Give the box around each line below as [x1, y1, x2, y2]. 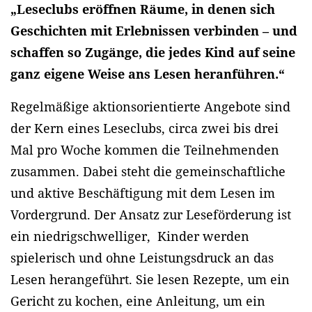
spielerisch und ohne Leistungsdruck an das [10, 249, 274, 267]
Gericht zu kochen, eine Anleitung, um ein [10, 292, 265, 310]
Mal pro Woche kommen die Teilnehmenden [10, 141, 279, 159]
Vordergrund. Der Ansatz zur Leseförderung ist [10, 206, 291, 224]
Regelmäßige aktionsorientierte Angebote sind [10, 98, 290, 116]
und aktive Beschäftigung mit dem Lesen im [10, 185, 275, 202]
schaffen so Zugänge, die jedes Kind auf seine [10, 44, 295, 61]
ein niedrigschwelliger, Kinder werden [10, 228, 249, 245]
